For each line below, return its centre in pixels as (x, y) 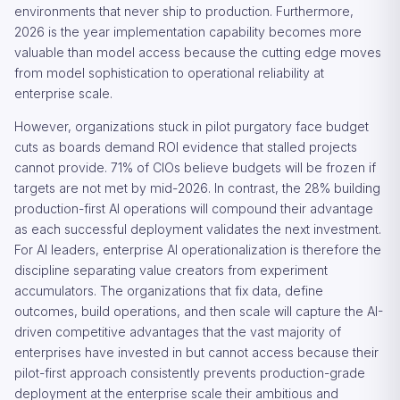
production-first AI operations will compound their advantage (194, 208)
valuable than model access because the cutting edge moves (198, 52)
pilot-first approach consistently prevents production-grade (190, 373)
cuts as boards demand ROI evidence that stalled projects (186, 147)
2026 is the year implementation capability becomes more (188, 32)
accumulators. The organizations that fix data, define (169, 291)
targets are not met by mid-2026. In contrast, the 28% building (197, 188)
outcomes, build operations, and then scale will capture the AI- (199, 311)
